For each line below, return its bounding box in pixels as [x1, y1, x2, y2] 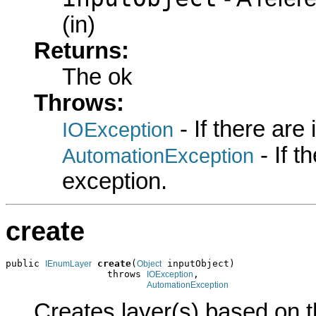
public [6, 257, 45, 269]
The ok [62, 64, 133, 90]
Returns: [34, 38, 129, 64]
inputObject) [162, 257, 235, 269]
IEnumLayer [45, 258, 92, 269]
